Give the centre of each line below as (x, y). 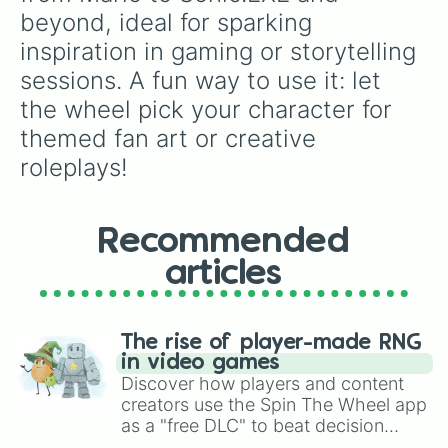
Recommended (224, 242)
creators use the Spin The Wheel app (274, 404)
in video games (200, 363)
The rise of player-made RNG (271, 343)
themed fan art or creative (171, 138)
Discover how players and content (262, 383)
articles (224, 274)
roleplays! (74, 167)
